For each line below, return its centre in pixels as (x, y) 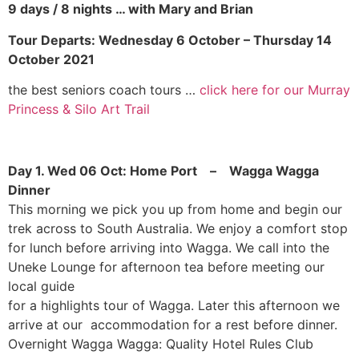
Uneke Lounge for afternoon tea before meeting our (166, 266)
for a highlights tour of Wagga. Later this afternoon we (174, 305)
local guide (41, 286)
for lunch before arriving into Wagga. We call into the (169, 247)
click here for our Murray (275, 90)
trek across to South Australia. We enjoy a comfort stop (178, 228)
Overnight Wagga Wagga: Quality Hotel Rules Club (161, 343)
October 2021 (51, 59)
